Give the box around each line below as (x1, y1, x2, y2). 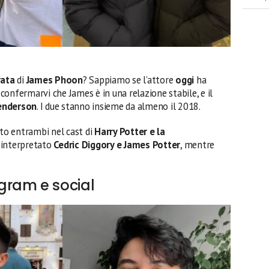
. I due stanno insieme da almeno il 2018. (37, 100, 201, 113)
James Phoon (26, 73, 83, 87)
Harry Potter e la (94, 125, 165, 139)
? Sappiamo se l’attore (82, 73, 176, 87)
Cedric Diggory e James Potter (51, 138, 181, 152)
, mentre (180, 138, 215, 152)
